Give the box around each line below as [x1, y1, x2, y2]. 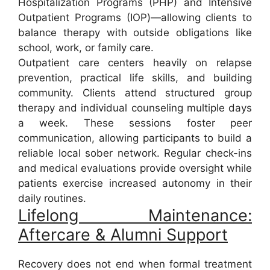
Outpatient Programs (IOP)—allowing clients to [18, 11, 252, 24]
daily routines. [18, 192, 86, 205]
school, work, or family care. [18, 42, 154, 54]
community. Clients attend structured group [18, 87, 252, 99]
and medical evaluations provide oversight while [18, 162, 252, 175]
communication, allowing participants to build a [18, 132, 252, 145]
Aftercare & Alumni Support [18, 225, 228, 245]
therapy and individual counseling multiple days [18, 102, 252, 115]
